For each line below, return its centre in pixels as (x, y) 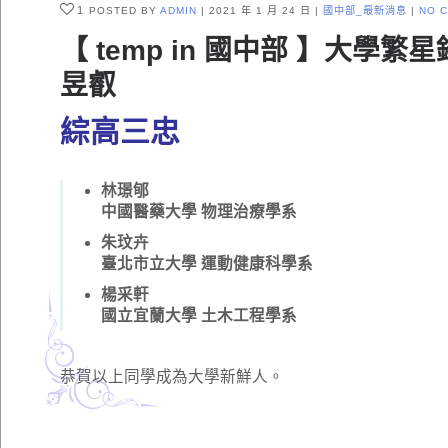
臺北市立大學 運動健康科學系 (207, 264)
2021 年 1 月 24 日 (260, 11)
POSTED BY (124, 11)
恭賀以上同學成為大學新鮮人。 (172, 377)
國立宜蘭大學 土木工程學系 (199, 316)
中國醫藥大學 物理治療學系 (199, 212)
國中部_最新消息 (365, 11)
